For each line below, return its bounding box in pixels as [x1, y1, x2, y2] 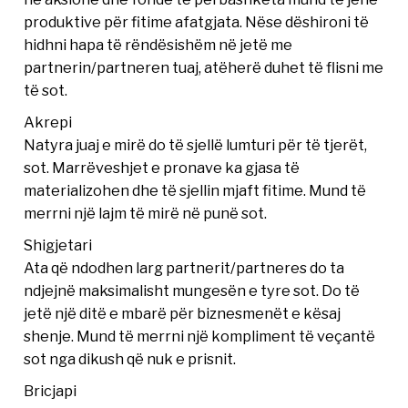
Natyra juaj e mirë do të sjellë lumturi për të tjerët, [24, 135, 368, 154]
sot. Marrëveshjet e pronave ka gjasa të [24, 158, 301, 177]
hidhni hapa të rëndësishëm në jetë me [24, 35, 293, 54]
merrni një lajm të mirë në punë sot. [24, 203, 268, 222]
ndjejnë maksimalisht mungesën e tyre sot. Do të [24, 280, 361, 300]
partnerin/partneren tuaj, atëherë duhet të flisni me [24, 57, 384, 76]
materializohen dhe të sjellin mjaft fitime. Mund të [24, 180, 367, 199]
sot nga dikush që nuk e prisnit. [24, 349, 237, 368]
